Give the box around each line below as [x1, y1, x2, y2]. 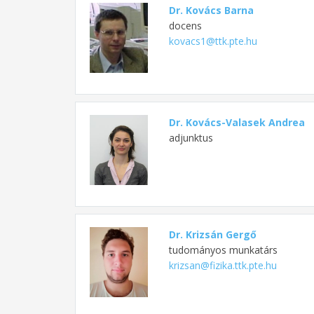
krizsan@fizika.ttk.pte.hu [168, 259, 277, 273]
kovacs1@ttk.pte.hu [168, 34, 257, 48]
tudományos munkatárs [168, 243, 278, 257]
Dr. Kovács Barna [168, 4, 254, 18]
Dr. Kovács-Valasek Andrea [168, 116, 305, 130]
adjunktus [168, 131, 213, 145]
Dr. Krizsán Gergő [168, 228, 257, 242]
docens [168, 19, 202, 33]
